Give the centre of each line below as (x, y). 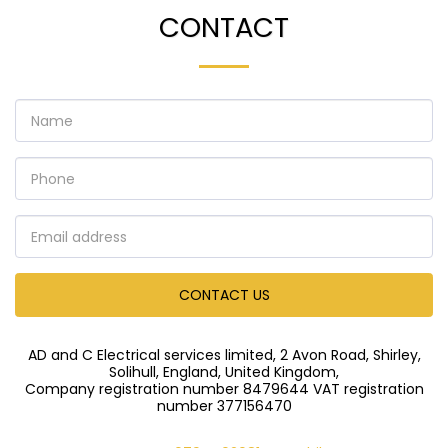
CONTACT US (224, 294)
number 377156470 (224, 406)
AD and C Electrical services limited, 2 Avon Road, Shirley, (224, 355)
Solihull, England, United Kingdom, (224, 372)
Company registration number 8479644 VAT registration (224, 389)
